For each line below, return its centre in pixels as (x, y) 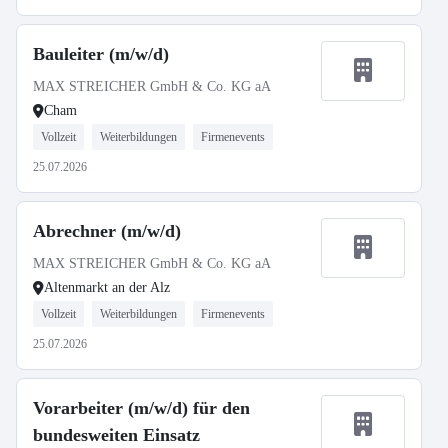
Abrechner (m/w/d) (107, 231)
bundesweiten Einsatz (116, 435)
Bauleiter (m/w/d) (101, 54)
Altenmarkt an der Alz (107, 287)
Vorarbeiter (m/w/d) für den (141, 408)
